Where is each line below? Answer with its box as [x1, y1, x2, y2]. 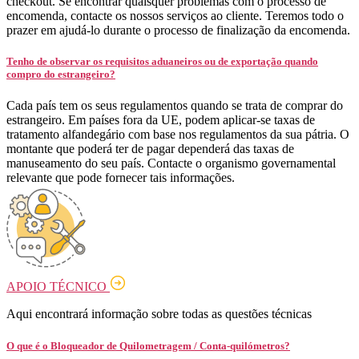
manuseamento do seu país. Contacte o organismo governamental [6, 156, 336, 171]
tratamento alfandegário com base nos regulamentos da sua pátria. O [6, 127, 349, 142]
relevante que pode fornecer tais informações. [6, 171, 235, 185]
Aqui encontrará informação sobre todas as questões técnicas [6, 307, 312, 321]
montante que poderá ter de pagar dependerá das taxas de [6, 142, 294, 156]
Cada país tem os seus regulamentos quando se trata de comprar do [6, 99, 343, 113]
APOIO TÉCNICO [6, 280, 110, 294]
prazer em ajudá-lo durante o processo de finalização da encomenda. [6, 23, 350, 38]
